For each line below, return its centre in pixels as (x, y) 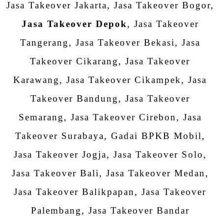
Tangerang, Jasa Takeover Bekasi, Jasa (110, 42)
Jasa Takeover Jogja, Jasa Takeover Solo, (110, 154)
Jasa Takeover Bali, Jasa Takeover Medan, (110, 173)
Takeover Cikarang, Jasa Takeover (110, 61)
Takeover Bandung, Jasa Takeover (110, 98)
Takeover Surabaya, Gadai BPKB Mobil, (110, 136)
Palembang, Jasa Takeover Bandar (110, 210)
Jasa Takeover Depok (74, 24)
